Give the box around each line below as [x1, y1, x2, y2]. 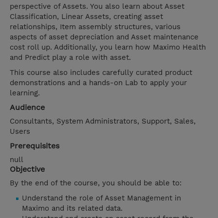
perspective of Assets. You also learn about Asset [10, 2, 184, 11]
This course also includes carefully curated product [10, 68, 192, 77]
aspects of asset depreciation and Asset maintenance [10, 33, 199, 42]
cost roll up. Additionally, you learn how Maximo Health [10, 43, 206, 52]
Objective [10, 164, 45, 174]
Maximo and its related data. [22, 204, 123, 213]
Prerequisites [10, 141, 59, 151]
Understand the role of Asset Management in [22, 194, 181, 203]
